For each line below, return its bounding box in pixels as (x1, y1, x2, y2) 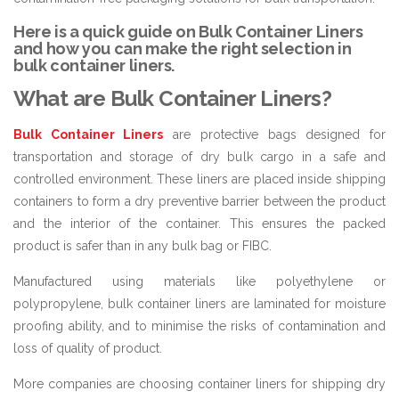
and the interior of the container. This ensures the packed (13, 216, 386, 231)
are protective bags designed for (163, 126, 387, 142)
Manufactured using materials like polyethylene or (13, 273, 386, 289)
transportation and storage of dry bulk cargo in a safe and (13, 149, 386, 164)
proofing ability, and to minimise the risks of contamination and (13, 318, 386, 333)
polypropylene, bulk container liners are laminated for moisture (13, 296, 386, 311)
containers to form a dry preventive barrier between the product (13, 193, 386, 208)
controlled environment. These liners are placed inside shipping (13, 171, 386, 186)
